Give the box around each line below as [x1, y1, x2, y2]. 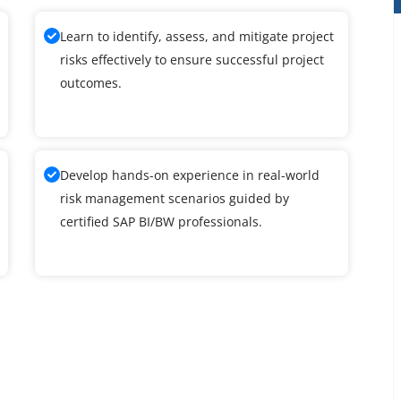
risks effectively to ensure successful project [60, 50, 324, 68]
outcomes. [60, 73, 122, 91]
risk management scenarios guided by [60, 189, 289, 207]
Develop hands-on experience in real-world [60, 166, 320, 183]
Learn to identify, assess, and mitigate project [60, 27, 334, 45]
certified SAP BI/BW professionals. [60, 212, 262, 230]
